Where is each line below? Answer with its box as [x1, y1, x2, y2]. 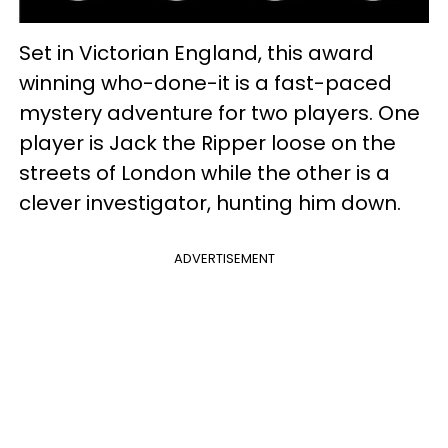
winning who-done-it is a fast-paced [19, 68, 392, 97]
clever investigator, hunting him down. [19, 188, 401, 217]
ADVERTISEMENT [173, 248, 275, 268]
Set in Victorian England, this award [19, 38, 374, 67]
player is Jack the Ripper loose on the [19, 128, 396, 157]
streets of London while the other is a [19, 158, 390, 187]
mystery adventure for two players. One [19, 98, 420, 127]
